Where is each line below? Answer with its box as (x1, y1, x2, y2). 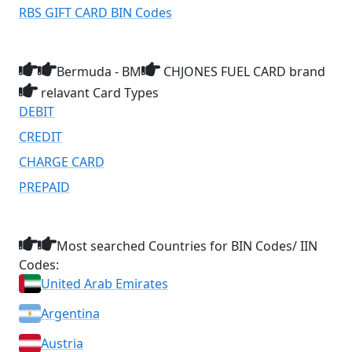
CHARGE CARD (19, 153, 104, 170)
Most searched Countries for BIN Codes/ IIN (57, 237, 317, 255)
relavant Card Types (38, 84, 159, 101)
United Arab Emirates (41, 275, 168, 292)
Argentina (41, 305, 100, 322)
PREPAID (19, 178, 70, 196)
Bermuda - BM (57, 63, 141, 80)
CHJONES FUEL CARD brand (160, 63, 325, 80)
